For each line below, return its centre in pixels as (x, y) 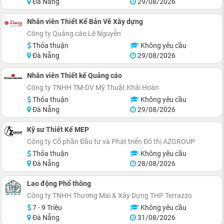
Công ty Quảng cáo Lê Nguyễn (74, 33)
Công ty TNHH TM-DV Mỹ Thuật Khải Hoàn (93, 87)
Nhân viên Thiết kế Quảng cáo (74, 75)
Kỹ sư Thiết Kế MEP (58, 129)
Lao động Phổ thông (59, 183)
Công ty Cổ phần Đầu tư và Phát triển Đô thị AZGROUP (111, 141)
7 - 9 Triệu (46, 207)
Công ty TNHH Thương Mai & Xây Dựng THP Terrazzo (109, 195)
